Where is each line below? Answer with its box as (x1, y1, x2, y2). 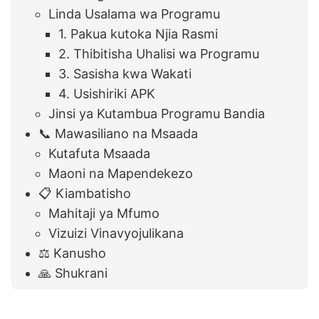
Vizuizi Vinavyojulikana (48, 226, 184, 241)
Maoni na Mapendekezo (48, 166, 194, 182)
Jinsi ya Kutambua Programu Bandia (48, 106, 266, 122)
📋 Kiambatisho (38, 186, 132, 202)
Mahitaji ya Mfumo (48, 206, 160, 221)
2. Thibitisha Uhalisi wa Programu (58, 46, 260, 62)
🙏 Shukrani (38, 266, 108, 281)
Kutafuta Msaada (48, 146, 151, 162)
